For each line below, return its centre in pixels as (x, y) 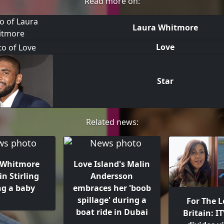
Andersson (112, 176)
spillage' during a (112, 200)
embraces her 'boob (112, 188)
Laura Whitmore (165, 27)
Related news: (112, 122)
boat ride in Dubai (112, 212)
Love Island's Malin (112, 164)
